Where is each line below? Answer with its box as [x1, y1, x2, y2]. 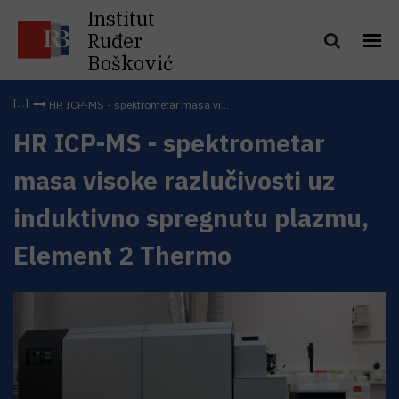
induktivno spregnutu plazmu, [13, 201, 369, 234]
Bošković [87, 49, 173, 76]
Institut [87, 4, 155, 31]
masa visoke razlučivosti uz [13, 164, 335, 197]
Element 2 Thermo [13, 239, 232, 272]
